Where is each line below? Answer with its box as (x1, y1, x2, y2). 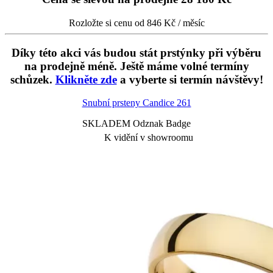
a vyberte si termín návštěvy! (116, 73, 263, 86)
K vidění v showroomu (104, 132, 193, 143)
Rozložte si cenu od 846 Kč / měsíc (68, 18, 205, 29)
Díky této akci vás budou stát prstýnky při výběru (12, 46, 261, 59)
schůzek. (10, 73, 55, 86)
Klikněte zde (55, 73, 117, 86)
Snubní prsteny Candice (82, 97, 177, 108)
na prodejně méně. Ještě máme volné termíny (24, 59, 249, 73)
